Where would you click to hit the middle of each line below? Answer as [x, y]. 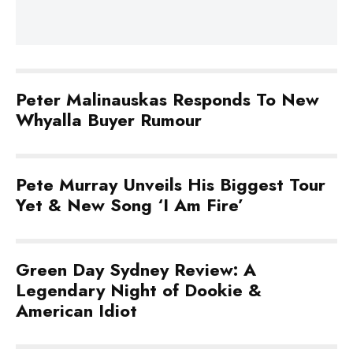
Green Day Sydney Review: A [136, 269]
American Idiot [76, 310]
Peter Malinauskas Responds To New [167, 99]
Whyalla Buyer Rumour [109, 120]
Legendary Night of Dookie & [139, 290]
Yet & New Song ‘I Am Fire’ [130, 205]
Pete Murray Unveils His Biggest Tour [171, 184]
